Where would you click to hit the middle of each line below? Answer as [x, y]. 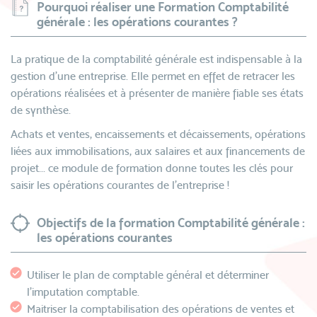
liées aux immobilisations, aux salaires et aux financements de [158, 151]
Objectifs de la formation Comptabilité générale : [171, 223]
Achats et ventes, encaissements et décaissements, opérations [158, 134]
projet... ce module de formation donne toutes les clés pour [152, 168]
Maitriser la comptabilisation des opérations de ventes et [161, 309]
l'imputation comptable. [83, 292]
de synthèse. [41, 110]
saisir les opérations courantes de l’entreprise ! [121, 185]
